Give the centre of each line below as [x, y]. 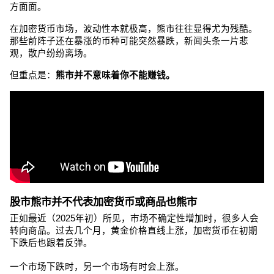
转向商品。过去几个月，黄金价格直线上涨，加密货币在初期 [134, 231]
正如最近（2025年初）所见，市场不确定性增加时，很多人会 [134, 219]
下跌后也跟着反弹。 [51, 243]
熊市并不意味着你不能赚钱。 [115, 76]
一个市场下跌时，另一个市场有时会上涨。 [97, 267]
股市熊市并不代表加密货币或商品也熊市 [103, 202]
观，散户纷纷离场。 [51, 54]
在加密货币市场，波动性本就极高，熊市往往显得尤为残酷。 [134, 29]
